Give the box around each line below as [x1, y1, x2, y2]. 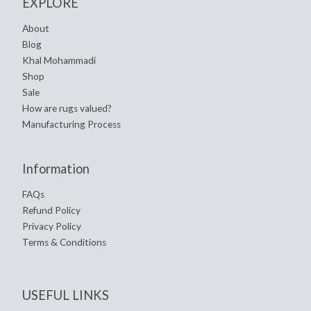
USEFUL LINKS [22, 287, 109, 303]
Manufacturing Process [22, 119, 121, 131]
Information [22, 160, 90, 176]
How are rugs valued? [22, 103, 112, 115]
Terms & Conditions [22, 237, 106, 249]
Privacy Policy [22, 221, 81, 233]
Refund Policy [22, 205, 81, 217]
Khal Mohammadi [22, 55, 96, 67]
